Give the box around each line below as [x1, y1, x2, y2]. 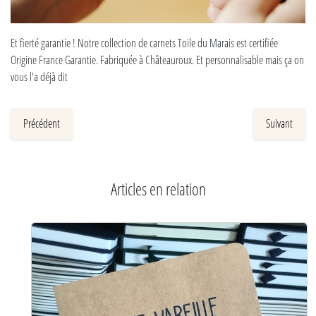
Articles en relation [110, 178, 206, 200]
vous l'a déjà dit [11, 68, 68, 84]
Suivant [266, 115, 293, 130]
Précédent [23, 115, 60, 130]
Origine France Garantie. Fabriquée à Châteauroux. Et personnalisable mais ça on [11, 51, 304, 67]
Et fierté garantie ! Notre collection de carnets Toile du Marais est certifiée [11, 35, 278, 50]
